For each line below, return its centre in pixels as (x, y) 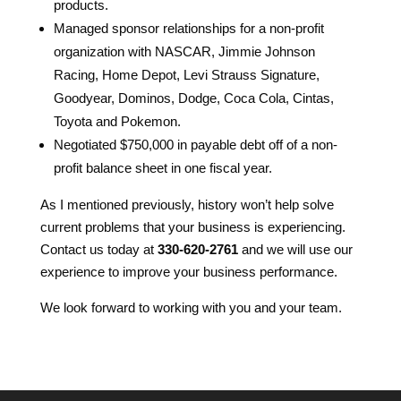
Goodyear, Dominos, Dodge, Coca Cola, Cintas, (193, 98)
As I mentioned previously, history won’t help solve (187, 204)
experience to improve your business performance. (188, 271)
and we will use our (295, 249)
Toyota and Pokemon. (117, 121)
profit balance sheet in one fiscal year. (162, 167)
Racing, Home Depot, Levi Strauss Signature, (186, 74)
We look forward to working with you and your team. (191, 307)
